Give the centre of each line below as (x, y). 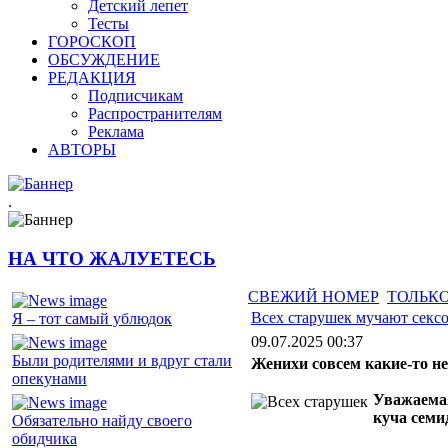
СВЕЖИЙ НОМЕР (313, 297)
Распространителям (155, 113)
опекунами (49, 379)
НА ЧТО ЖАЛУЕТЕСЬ (112, 258)
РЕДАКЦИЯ (92, 77)
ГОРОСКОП (92, 41)
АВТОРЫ (82, 149)
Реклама (116, 131)
